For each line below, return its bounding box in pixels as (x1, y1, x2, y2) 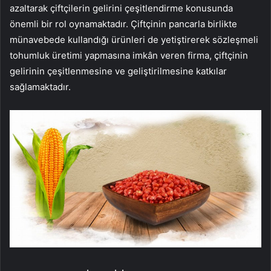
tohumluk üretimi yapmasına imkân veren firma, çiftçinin (10, 49, 248, 61)
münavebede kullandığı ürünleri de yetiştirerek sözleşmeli (10, 33, 258, 45)
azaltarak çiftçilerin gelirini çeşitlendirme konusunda (10, 2, 233, 14)
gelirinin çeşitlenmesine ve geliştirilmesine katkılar (10, 65, 227, 77)
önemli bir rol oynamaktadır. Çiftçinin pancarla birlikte (10, 18, 237, 30)
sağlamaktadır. (10, 80, 71, 93)
